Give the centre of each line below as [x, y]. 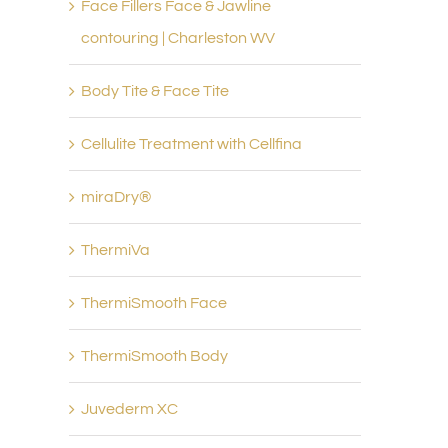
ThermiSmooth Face [153, 303]
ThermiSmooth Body [154, 356]
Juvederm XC [129, 409]
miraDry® [115, 197]
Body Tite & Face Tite [154, 91]
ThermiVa [115, 250]
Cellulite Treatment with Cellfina [191, 144]
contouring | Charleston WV [177, 38]
